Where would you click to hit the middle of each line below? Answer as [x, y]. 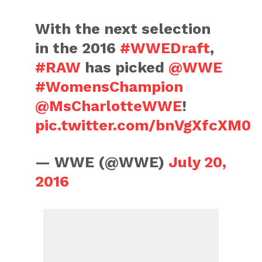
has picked [125, 67]
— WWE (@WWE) [102, 162]
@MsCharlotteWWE [109, 106]
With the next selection [123, 29]
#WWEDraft [165, 48]
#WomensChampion [109, 87]
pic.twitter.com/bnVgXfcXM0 [143, 125]
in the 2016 [78, 48]
